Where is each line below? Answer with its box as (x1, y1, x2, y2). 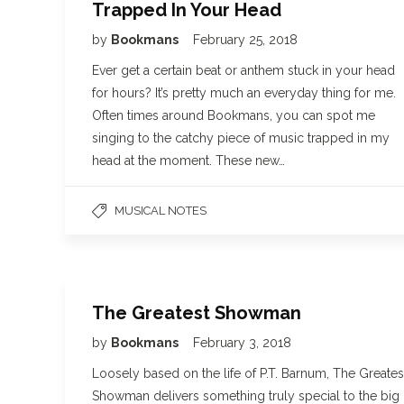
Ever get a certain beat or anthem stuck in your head (92, 63, 395, 78)
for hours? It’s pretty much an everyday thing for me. (92, 86, 396, 100)
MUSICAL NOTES (115, 204, 207, 217)
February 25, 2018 (193, 32, 298, 47)
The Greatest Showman (92, 302, 301, 324)
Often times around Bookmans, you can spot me (92, 108, 375, 123)
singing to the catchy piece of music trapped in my (92, 131, 390, 145)
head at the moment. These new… (92, 153, 285, 168)
